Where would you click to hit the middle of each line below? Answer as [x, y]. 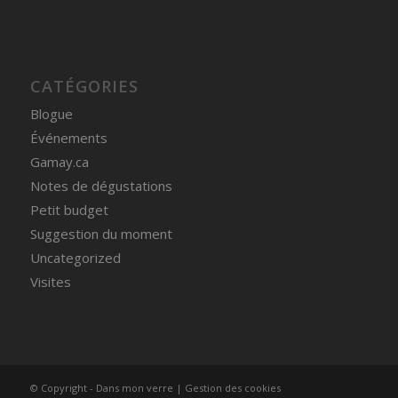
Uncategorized [75, 258]
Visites [50, 282]
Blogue [51, 114]
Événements [68, 138]
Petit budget [69, 210]
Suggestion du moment [101, 234]
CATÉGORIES [84, 87]
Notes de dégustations [101, 186]
